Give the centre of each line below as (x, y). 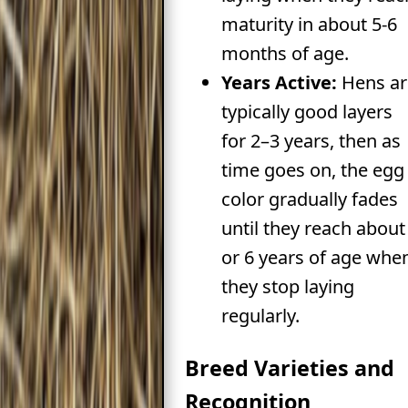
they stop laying (287, 286)
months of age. (285, 53)
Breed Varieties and (289, 367)
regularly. (260, 315)
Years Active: (279, 82)
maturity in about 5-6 (309, 24)
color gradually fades (309, 199)
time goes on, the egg (312, 169)
